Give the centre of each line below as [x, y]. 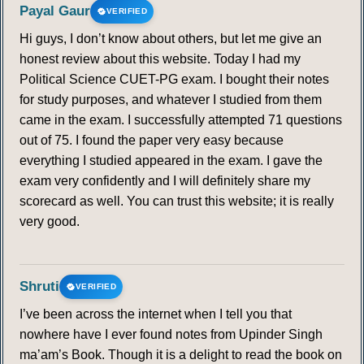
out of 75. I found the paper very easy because [152, 141]
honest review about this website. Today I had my [160, 59]
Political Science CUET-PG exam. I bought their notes [174, 80]
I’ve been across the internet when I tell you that [156, 314]
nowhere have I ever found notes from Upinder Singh [171, 335]
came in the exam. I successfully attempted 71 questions [181, 120]
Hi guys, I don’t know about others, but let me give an [171, 39]
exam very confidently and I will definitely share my [165, 181]
